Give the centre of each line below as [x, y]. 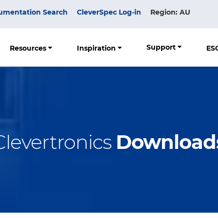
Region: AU [170, 12]
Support [162, 47]
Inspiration [97, 48]
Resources [29, 48]
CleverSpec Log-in [109, 12]
